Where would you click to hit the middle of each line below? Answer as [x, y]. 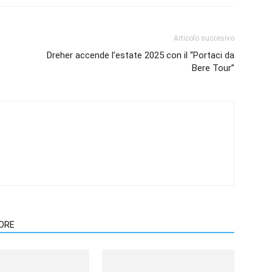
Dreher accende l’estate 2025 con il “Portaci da [141, 55]
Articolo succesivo [204, 38]
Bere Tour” [213, 68]
